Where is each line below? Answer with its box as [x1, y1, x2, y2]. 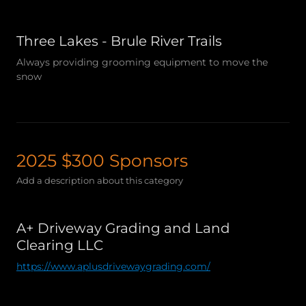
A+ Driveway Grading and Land [16, 219, 230, 236]
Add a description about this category [16, 174, 183, 186]
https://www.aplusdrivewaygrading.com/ [16, 260, 210, 273]
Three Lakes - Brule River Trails [16, 32, 222, 49]
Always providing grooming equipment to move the [16, 55, 268, 68]
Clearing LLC [16, 236, 103, 253]
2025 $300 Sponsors [16, 150, 188, 171]
